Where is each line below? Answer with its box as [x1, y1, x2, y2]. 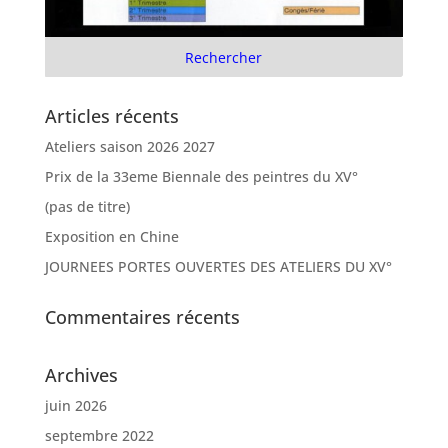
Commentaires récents [44, 305, 240, 330]
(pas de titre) [44, 197, 130, 217]
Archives [44, 363, 118, 388]
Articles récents [44, 104, 179, 129]
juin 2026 [44, 396, 107, 416]
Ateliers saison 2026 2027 [44, 137, 215, 157]
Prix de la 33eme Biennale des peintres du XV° [44, 167, 358, 187]
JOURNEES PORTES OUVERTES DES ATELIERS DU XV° [44, 257, 392, 277]
